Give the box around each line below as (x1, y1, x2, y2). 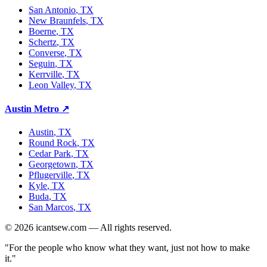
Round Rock (29, 138, 77, 148)
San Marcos (29, 202, 73, 213)
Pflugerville (29, 170, 72, 181)
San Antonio (29, 4, 76, 15)
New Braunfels (29, 15, 86, 26)
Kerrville (29, 69, 62, 79)
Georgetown (29, 159, 76, 170)
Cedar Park (29, 148, 71, 159)
